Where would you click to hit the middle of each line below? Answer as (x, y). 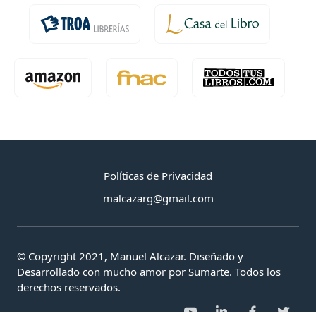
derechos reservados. (69, 287)
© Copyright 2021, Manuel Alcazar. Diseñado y (130, 256)
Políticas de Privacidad (158, 175)
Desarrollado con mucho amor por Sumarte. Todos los (149, 271)
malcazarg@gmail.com (158, 198)
